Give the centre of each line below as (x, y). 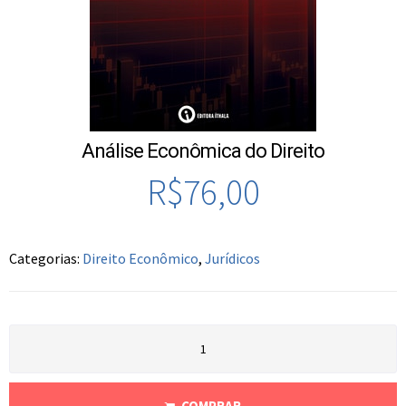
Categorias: (46, 259)
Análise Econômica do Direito (203, 151)
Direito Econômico (140, 259)
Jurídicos (232, 259)
